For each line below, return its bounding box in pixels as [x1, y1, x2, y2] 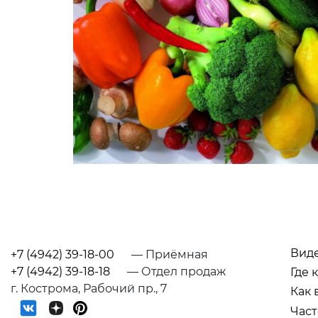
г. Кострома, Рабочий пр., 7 [11, 281, 167, 295]
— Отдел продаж [124, 264, 226, 278]
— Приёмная [128, 247, 208, 261]
